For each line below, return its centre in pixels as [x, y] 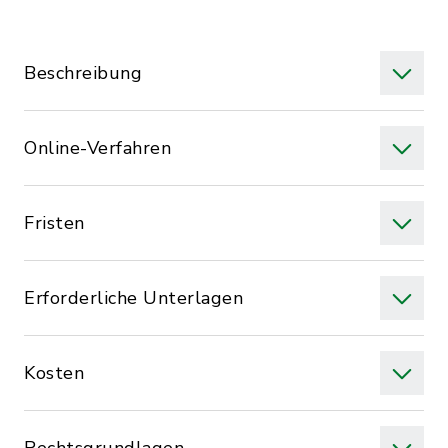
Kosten [54, 373]
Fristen [54, 223]
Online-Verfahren [97, 148]
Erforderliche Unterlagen [133, 298]
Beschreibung [83, 73]
